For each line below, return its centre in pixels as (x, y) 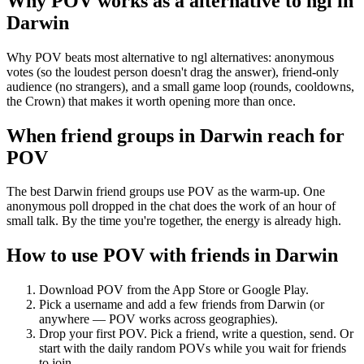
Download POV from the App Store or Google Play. (174, 290)
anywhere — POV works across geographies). (158, 319)
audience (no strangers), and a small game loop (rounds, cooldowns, (180, 86)
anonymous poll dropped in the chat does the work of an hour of (171, 206)
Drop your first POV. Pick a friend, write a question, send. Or (196, 334)
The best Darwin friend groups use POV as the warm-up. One (166, 192)
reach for (303, 135)
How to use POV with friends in (141, 256)
